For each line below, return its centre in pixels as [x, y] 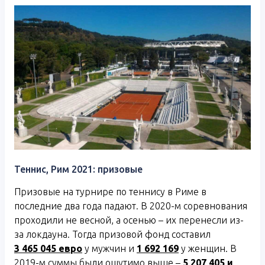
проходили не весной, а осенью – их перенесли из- [129, 220]
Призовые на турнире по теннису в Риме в [110, 191]
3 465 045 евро [48, 248]
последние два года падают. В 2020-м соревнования [131, 206]
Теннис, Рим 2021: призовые [78, 169]
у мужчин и [109, 248]
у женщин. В [208, 248]
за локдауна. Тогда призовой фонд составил [112, 234]
